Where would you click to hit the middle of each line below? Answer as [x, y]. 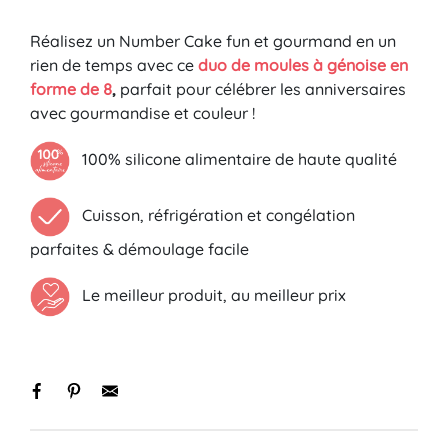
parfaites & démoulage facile [139, 248]
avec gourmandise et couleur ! [142, 112]
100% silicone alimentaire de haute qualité [233, 158]
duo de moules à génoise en [303, 64]
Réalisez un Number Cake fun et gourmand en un [213, 40]
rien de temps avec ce [114, 64]
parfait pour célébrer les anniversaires [261, 88]
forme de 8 [71, 88]
